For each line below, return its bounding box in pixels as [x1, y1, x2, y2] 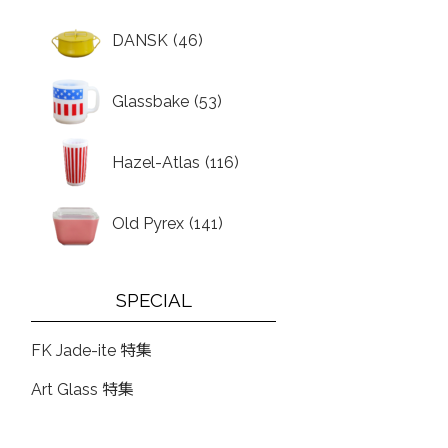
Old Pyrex [112, 214, 185, 233]
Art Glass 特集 [31, 380, 135, 399]
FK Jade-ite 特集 [31, 341, 153, 360]
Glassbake [112, 92, 190, 111]
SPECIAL [115, 289, 192, 311]
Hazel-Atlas [112, 153, 201, 172]
